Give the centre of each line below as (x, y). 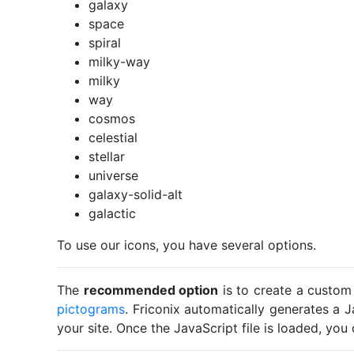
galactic (112, 213)
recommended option (151, 290)
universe (113, 175)
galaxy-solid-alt (136, 194)
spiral (105, 42)
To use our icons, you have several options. (186, 245)
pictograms (91, 309)
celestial (113, 137)
